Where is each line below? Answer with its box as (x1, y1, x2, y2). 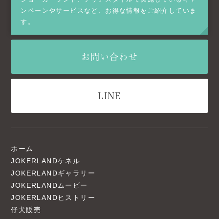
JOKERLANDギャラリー (11, 169, 96, 177)
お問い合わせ (81, 51, 138, 62)
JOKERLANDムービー (11, 181, 88, 189)
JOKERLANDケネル (11, 157, 81, 165)
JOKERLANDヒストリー (11, 194, 96, 201)
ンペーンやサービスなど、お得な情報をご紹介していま (21, 7, 197, 14)
